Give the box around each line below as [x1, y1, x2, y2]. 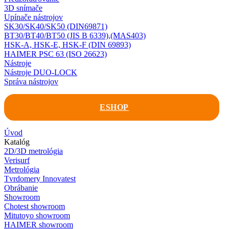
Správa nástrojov [4, 77, 58, 86]
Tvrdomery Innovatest [4, 174, 76, 183]
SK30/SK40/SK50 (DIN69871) [4, 21, 107, 31]
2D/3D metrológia [4, 146, 63, 155]
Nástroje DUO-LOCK [4, 67, 77, 77]
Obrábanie [4, 183, 38, 192]
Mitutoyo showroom [4, 211, 70, 220]
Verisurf [4, 155, 30, 165]
